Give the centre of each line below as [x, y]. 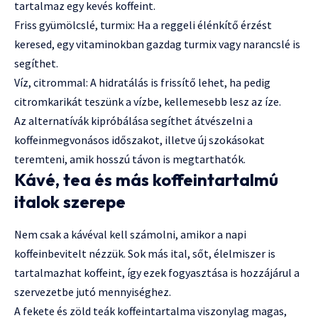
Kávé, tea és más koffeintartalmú [146, 180]
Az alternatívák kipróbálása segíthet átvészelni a [133, 121]
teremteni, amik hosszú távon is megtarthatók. [130, 159]
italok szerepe [70, 202]
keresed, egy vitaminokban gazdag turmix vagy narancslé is [157, 44]
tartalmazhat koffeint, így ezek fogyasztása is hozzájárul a [157, 272]
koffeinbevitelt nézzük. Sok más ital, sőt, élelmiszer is [145, 253]
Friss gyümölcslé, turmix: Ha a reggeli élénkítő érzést [143, 25]
